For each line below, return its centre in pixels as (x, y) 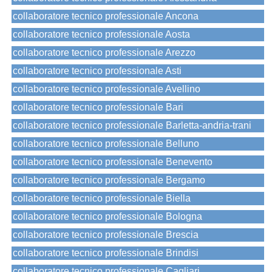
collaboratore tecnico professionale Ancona (106, 16)
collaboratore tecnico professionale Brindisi (106, 253)
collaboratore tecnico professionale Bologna (107, 217)
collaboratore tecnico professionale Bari (98, 107)
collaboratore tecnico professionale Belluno (106, 144)
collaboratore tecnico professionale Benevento (113, 162)
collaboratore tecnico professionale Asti (97, 71)
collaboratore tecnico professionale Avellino (107, 89)
